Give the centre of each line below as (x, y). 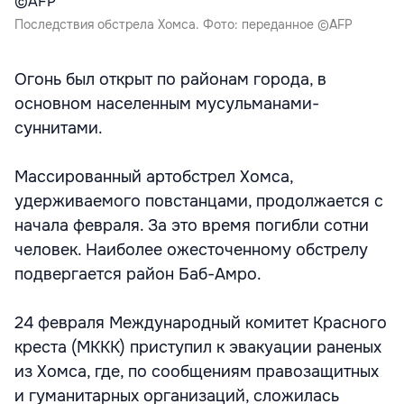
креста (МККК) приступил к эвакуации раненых (198, 347)
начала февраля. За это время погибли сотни (192, 225)
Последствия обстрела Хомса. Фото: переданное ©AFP (184, 24)
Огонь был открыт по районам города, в (170, 79)
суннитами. (61, 128)
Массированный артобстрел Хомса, (154, 177)
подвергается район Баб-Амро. (140, 274)
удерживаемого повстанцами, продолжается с (199, 201)
